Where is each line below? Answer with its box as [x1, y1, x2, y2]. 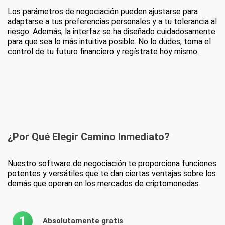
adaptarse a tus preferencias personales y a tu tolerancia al [8, 16, 217, 26]
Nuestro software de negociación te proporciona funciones [8, 158, 216, 168]
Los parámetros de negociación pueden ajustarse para [8, 6, 198, 16]
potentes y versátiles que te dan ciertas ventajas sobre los [8, 168, 216, 178]
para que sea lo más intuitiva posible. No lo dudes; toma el [8, 36, 211, 46]
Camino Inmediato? [81, 130, 170, 143]
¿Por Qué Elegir [8, 130, 81, 143]
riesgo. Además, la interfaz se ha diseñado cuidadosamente [8, 26, 215, 36]
